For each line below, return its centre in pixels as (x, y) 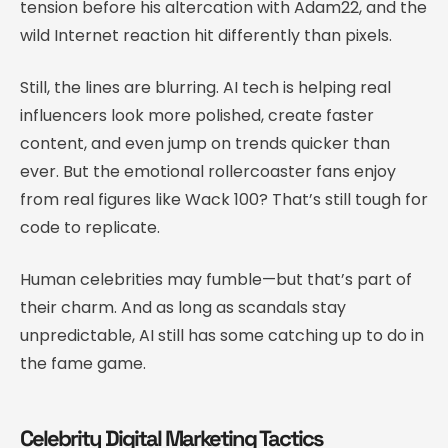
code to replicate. (90, 227)
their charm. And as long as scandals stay (183, 307)
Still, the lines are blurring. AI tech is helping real (205, 87)
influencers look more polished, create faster (197, 115)
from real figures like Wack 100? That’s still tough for (224, 199)
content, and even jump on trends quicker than (205, 143)
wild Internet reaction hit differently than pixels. (206, 35)
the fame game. (83, 363)
